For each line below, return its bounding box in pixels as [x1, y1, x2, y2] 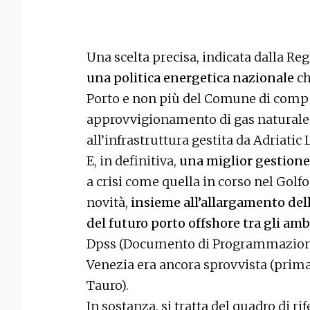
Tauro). [86, 277, 129, 294]
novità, [86, 194, 128, 211]
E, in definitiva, [86, 153, 179, 170]
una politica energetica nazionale [86, 70, 294, 86]
